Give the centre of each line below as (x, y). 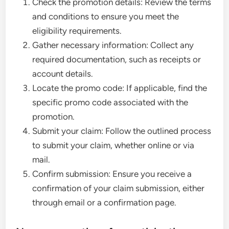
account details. (63, 74)
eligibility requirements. (77, 31)
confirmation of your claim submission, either (119, 188)
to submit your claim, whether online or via (113, 145)
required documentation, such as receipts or (117, 60)
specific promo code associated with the (110, 102)
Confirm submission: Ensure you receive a (112, 174)
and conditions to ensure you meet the (106, 17)
